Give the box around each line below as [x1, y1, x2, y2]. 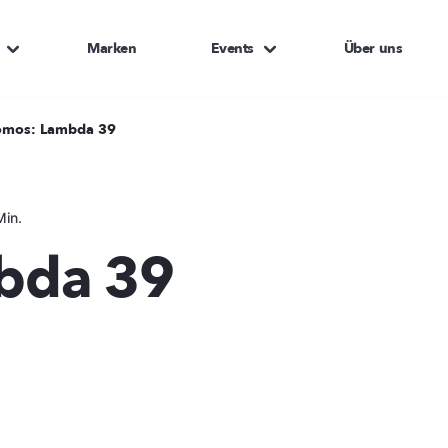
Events [210, 38, 254, 58]
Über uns [343, 38, 403, 58]
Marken [87, 38, 137, 58]
